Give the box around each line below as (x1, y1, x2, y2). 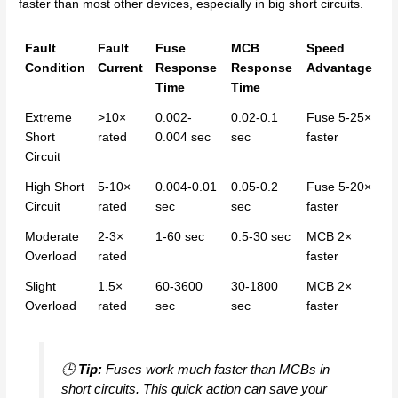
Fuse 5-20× (306, 180, 372, 195)
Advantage (306, 61, 373, 76)
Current (98, 61, 144, 76)
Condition (25, 61, 86, 76)
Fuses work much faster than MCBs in (101, 361, 330, 377)
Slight (25, 280, 57, 294)
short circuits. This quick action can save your (60, 380, 327, 396)
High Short (25, 180, 85, 195)
